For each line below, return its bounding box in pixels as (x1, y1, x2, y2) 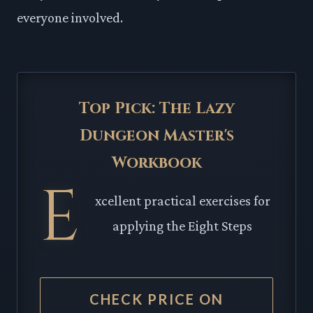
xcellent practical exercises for (94, 192, 270, 208)
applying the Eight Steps (112, 217, 252, 233)
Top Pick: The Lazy (78, 98, 235, 119)
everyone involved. (17, 9, 123, 25)
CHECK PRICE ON (89, 290, 224, 307)
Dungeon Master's (79, 125, 234, 146)
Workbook (111, 152, 202, 173)
